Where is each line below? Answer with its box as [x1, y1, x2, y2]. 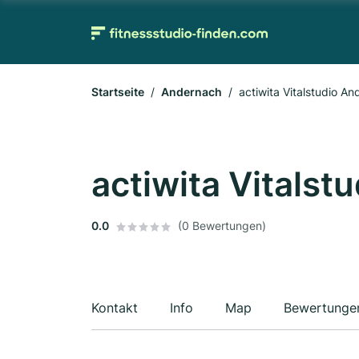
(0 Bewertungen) [178, 219, 266, 232]
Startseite [91, 85, 144, 99]
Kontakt [91, 300, 138, 316]
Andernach [161, 85, 222, 99]
